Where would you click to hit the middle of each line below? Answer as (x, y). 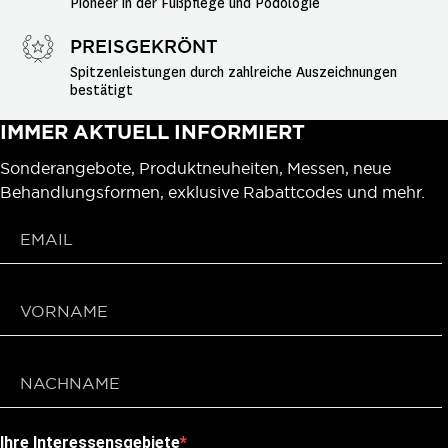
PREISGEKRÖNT (144, 46)
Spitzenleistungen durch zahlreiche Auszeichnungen (235, 72)
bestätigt (101, 90)
